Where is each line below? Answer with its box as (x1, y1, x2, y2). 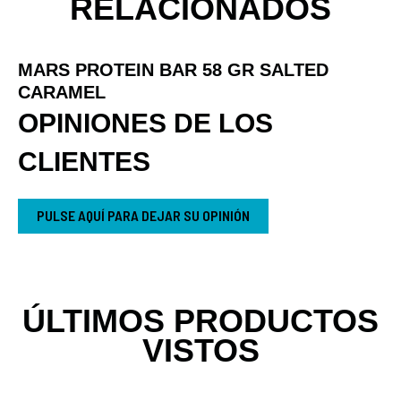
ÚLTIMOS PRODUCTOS (22, 302, 379, 339)
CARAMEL (18, 81, 106, 102)
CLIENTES (18, 146, 150, 176)
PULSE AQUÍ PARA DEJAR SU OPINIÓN (37, 206, 250, 224)
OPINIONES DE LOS (18, 107, 273, 138)
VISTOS (141, 331, 260, 369)
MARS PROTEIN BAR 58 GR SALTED (18, 59, 328, 80)
